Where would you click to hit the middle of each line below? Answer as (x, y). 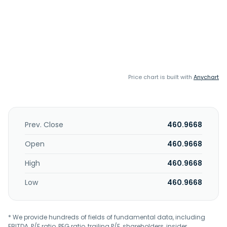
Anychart (206, 77)
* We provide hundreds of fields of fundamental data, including (107, 217)
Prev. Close (44, 125)
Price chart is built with (161, 77)
